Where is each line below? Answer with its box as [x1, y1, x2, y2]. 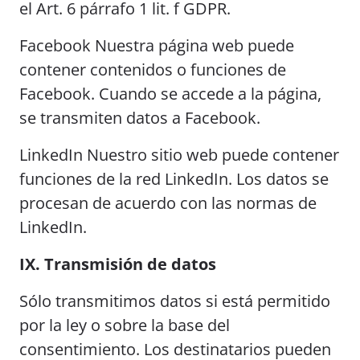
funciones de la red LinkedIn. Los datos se [19, 168, 329, 190]
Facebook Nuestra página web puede [19, 35, 294, 56]
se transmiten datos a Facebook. [19, 107, 260, 129]
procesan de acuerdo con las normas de [19, 192, 317, 214]
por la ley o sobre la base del [19, 314, 230, 336]
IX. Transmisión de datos [19, 253, 216, 275]
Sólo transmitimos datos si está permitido [19, 290, 330, 312]
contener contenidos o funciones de [19, 59, 286, 80]
